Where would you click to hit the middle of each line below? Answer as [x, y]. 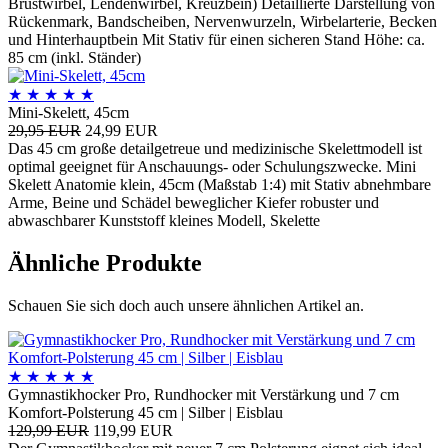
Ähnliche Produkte [105, 262]
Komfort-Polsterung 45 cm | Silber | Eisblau [145, 412]
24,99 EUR [121, 130]
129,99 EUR [48, 430]
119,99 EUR [133, 430]
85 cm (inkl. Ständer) [74, 57]
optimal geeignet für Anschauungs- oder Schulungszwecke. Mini [212, 166]
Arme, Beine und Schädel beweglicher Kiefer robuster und [193, 202]
